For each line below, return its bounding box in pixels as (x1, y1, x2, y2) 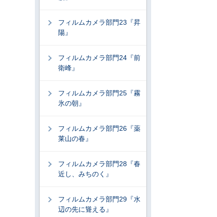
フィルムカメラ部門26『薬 (58, 124, 140, 132)
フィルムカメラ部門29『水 (58, 195, 140, 203)
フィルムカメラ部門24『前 (58, 54, 140, 62)
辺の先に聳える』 (58, 205, 112, 213)
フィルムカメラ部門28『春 (58, 160, 140, 168)
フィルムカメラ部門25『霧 (58, 89, 140, 97)
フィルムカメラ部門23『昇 (58, 18, 140, 26)
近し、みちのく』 (58, 170, 112, 178)
